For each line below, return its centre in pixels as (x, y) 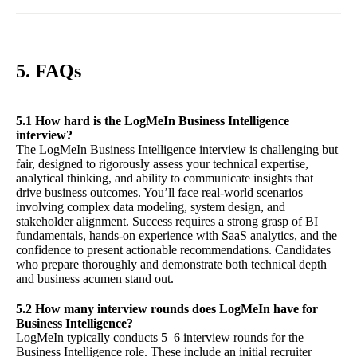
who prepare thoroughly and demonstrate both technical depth (171, 265)
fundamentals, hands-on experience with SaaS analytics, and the (177, 236)
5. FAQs (49, 71)
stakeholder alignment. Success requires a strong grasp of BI (167, 222)
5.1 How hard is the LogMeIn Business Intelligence (153, 121)
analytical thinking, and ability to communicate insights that (165, 178)
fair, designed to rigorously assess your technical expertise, (162, 164)
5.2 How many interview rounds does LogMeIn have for (167, 309)
